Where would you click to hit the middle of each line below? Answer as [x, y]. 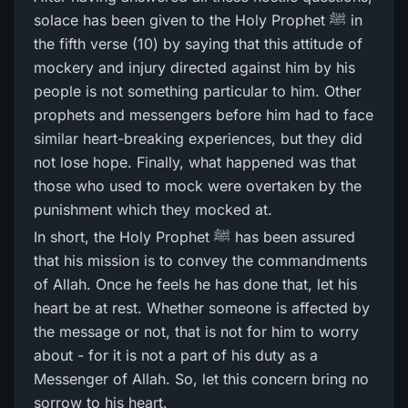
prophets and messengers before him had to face [204, 115]
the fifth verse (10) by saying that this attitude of [198, 44]
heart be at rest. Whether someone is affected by [202, 308]
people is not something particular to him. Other [198, 91]
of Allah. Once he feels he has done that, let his [195, 284]
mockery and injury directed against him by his [194, 67]
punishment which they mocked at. [153, 209]
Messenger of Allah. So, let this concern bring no [201, 379]
